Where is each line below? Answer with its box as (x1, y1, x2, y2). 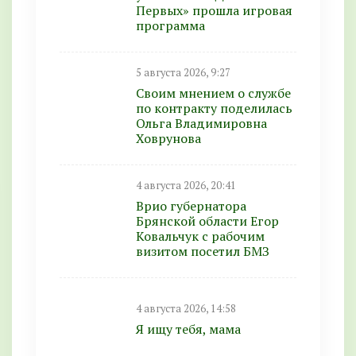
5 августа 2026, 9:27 (136, 66, 230, 79)
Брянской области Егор (136, 212, 279, 230)
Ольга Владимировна (136, 114, 267, 132)
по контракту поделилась (136, 99, 292, 117)
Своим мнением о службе (136, 84, 291, 102)
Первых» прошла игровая (136, 2, 292, 19)
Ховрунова (136, 130, 201, 147)
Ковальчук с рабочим (136, 227, 265, 245)
